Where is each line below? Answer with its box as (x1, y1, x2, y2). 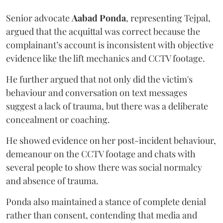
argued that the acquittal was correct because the (6, 25, 200, 37)
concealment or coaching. (6, 113, 110, 125)
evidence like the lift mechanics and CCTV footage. (6, 52, 205, 64)
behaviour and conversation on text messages (6, 86, 187, 99)
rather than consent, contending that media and (6, 209, 197, 221)
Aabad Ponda (72, 11, 126, 24)
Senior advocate (6, 11, 72, 24)
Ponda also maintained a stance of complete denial (6, 195, 206, 208)
